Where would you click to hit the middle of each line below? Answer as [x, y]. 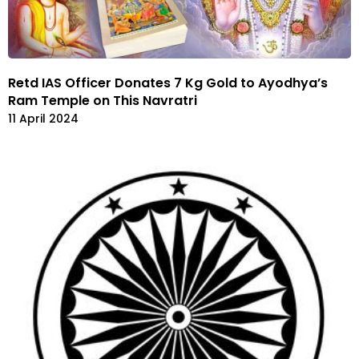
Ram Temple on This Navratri [103, 100]
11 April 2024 [43, 118]
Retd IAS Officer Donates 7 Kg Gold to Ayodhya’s [168, 83]
